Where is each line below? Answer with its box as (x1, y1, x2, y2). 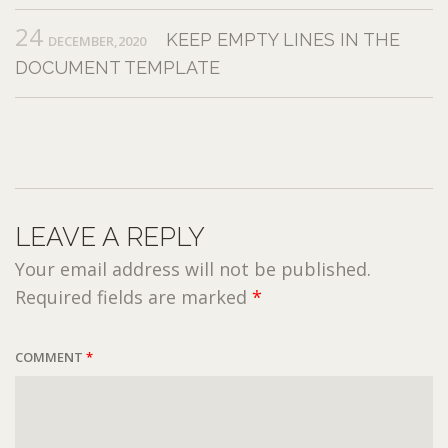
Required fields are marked (15, 285, 252, 310)
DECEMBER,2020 (48, 32, 146, 51)
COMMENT (15, 348, 86, 367)
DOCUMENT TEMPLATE (15, 57, 220, 79)
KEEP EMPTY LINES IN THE (166, 29, 400, 51)
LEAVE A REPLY (15, 222, 205, 253)
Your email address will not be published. (15, 257, 371, 282)
